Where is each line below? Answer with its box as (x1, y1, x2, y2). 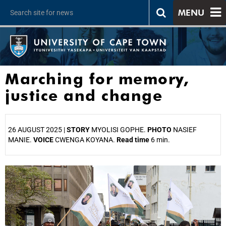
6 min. (149, 136, 170, 144)
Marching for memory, (5, 70, 189, 88)
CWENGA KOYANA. (53, 136, 117, 144)
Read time (117, 136, 149, 144)
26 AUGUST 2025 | (8, 126, 67, 134)
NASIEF (172, 126, 197, 134)
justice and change (5, 86, 162, 104)
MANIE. (8, 136, 33, 144)
